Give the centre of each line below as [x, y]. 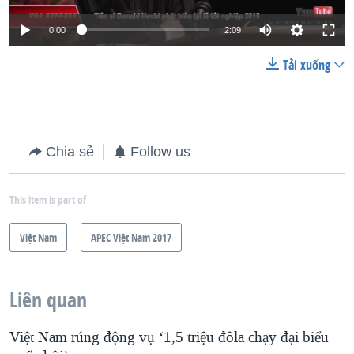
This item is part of [48, 199]
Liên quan [48, 299]
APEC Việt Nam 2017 [131, 237]
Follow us [160, 151]
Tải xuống [307, 64]
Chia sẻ [70, 151]
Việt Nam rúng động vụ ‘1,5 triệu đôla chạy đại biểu [169, 337]
